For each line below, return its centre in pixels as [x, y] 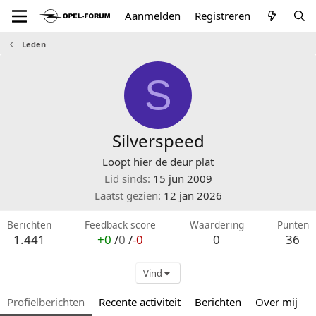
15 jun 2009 [182, 178]
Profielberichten [46, 302]
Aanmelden [153, 16]
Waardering [217, 225]
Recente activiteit [140, 302]
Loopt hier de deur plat [158, 162]
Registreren [223, 16]
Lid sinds [126, 178]
